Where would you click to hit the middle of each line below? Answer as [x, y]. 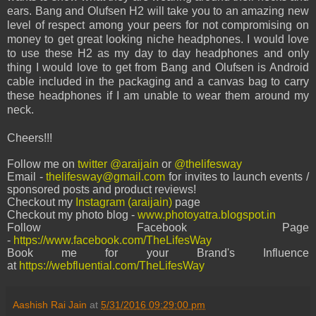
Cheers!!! [30, 138]
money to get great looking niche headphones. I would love [158, 39]
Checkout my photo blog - [72, 215]
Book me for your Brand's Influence [158, 253]
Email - [27, 177]
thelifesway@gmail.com [106, 177]
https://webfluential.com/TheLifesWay [110, 266]
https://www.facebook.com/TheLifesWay [113, 241]
